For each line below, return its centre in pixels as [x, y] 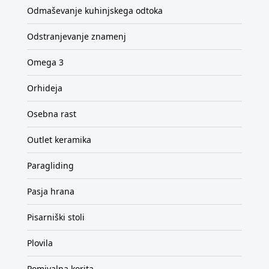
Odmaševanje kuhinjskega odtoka [95, 10]
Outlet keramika [59, 139]
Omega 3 [45, 62]
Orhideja [45, 88]
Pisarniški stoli [56, 217]
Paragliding [50, 165]
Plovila [40, 243]
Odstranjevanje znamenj [77, 36]
